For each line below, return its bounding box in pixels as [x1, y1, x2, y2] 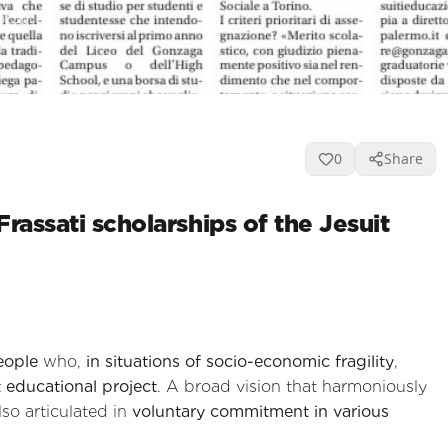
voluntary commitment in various [132, 401, 389, 421]
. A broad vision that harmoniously [157, 376, 427, 396]
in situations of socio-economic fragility [86, 351, 394, 371]
